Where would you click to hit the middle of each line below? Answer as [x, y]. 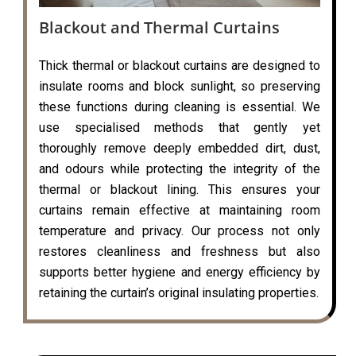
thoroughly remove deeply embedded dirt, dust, [180, 148]
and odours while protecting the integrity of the [180, 168]
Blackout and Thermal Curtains [159, 27]
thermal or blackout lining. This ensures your [180, 189]
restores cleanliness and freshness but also [180, 251]
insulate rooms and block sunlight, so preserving [180, 86]
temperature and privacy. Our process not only [180, 230]
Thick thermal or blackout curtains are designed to [180, 65]
